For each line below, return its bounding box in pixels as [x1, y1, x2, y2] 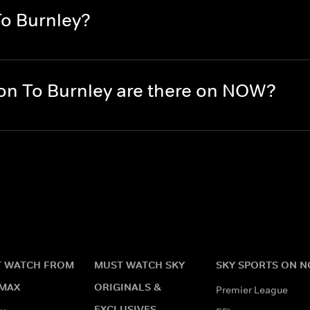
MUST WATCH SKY [94, 257, 185, 271]
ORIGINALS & [94, 280, 161, 293]
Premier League [216, 283, 288, 296]
